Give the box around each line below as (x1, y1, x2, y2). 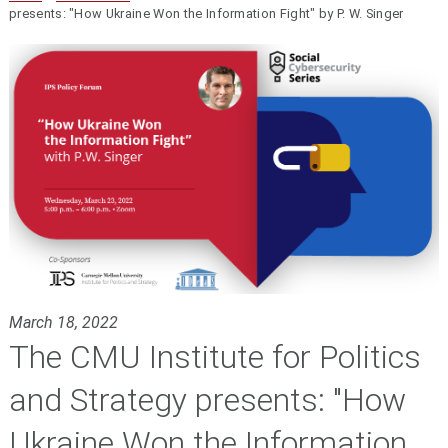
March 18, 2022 (8, 312, 118, 332)
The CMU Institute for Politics (8, 337, 421, 376)
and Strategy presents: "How (8, 380, 406, 419)
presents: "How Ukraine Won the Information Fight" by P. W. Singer (8, 6, 404, 22)
